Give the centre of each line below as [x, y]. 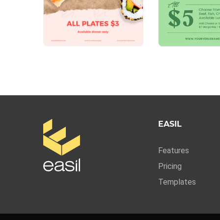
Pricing [170, 166]
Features [173, 150]
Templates [177, 182]
